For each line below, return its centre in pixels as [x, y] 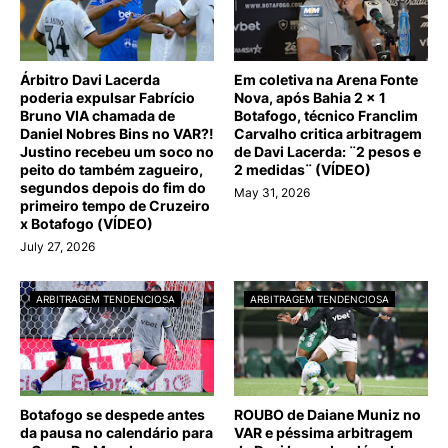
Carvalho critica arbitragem [328, 133]
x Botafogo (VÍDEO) [86, 223]
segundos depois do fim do [113, 187]
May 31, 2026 [272, 192]
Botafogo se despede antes [112, 414]
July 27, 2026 [57, 246]
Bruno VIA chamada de [97, 115]
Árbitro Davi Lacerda [90, 79]
